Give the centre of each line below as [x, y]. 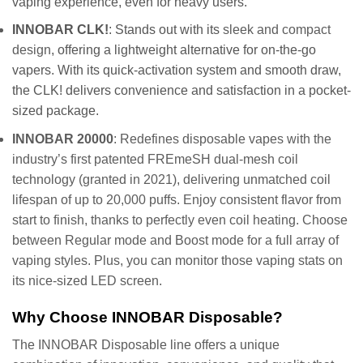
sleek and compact [277, 30]
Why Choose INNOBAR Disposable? [147, 317]
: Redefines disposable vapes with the [222, 139]
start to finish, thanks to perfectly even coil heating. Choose [180, 220]
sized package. [56, 111]
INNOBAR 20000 [63, 139]
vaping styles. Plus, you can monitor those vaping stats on [177, 260]
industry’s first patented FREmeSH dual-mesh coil [155, 159]
